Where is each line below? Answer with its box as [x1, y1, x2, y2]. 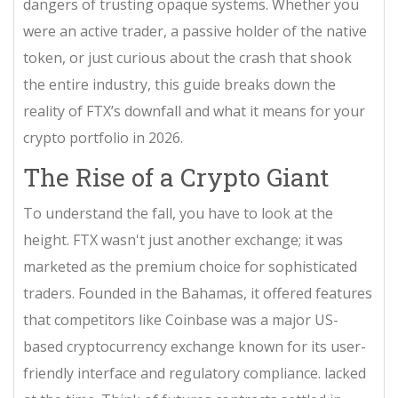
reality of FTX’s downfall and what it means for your [23, 101, 365, 121]
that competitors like [23, 310, 165, 330]
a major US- [260, 310, 338, 330]
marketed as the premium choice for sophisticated [23, 257, 357, 276]
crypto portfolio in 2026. [23, 128, 183, 147]
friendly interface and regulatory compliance [23, 363, 318, 383]
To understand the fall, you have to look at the [23, 203, 333, 223]
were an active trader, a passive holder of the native [23, 21, 367, 41]
